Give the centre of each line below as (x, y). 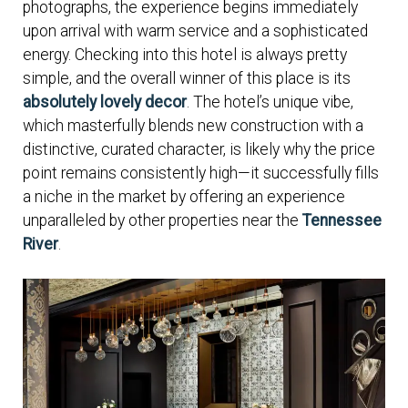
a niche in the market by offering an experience (184, 196)
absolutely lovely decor (105, 102)
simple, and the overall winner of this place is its (187, 78)
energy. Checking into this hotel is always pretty (185, 54)
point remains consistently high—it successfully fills (201, 173)
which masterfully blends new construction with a (193, 125)
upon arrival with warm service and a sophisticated (195, 31)
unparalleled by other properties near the (163, 220)
